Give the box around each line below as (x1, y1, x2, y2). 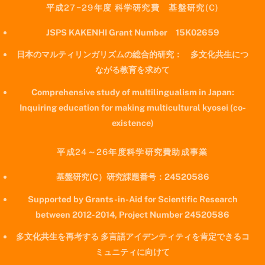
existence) (111, 117, 154, 128)
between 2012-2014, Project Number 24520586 (35, 209, 230, 219)
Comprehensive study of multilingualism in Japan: (31, 86, 234, 97)
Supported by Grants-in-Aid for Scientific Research (27, 193, 238, 204)
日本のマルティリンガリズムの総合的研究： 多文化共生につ (17, 49, 248, 60)
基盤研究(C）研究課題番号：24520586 (56, 172, 209, 182)
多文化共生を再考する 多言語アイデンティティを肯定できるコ (15, 231, 250, 242)
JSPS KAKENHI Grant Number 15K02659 (46, 27, 219, 37)
